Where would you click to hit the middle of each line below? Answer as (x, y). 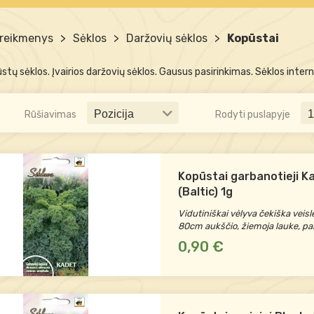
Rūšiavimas (51, 114)
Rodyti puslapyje (252, 114)
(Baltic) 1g (205, 192)
